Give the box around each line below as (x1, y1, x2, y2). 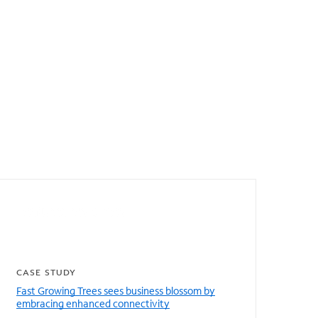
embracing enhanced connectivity (16, 297, 170, 310)
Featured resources (16, 201, 124, 221)
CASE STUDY (16, 267, 76, 278)
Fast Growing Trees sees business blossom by (16, 284, 215, 297)
